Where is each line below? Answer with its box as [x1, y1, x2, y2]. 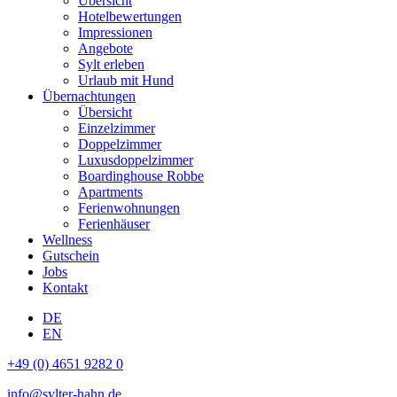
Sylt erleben [78, 57, 144, 73]
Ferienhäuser [78, 216, 150, 232]
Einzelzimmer [78, 121, 155, 136]
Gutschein [43, 248, 99, 264]
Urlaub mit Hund [78, 73, 174, 89]
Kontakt [43, 280, 88, 296]
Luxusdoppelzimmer [78, 152, 193, 168]
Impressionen [78, 25, 152, 41]
